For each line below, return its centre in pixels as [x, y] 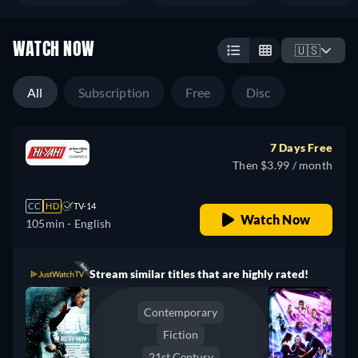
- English [88, 223]
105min [46, 223]
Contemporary [181, 312]
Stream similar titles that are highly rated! [199, 274]
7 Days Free [301, 147]
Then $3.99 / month [282, 165]
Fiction [181, 334]
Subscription [114, 92]
